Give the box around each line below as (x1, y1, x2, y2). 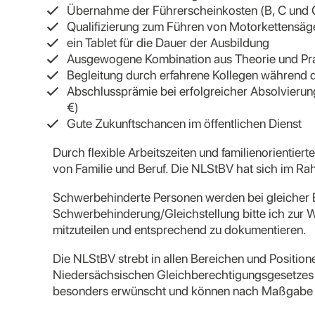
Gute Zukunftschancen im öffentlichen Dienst (67, 116, 302, 131)
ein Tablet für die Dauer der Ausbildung (67, 35, 269, 50)
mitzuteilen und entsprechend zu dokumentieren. (53, 222, 307, 237)
